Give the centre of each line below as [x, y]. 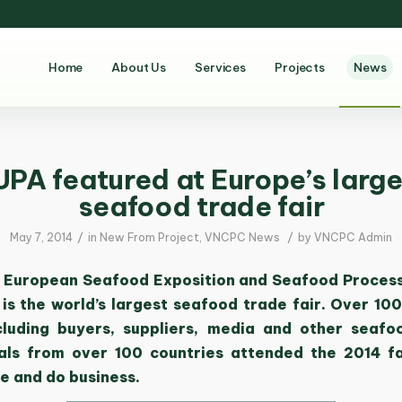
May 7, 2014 [41, 237]
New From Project [149, 237]
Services [221, 67]
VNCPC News [242, 237]
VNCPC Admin [353, 237]
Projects [300, 67]
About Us [139, 67]
